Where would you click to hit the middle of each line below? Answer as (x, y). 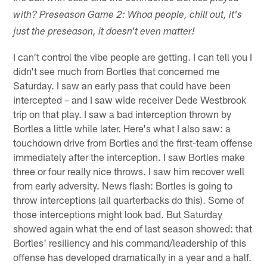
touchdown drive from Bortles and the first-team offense (133, 142)
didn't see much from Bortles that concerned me (117, 71)
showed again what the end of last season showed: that (133, 228)
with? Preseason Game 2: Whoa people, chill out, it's (128, 15)
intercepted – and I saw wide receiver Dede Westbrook (130, 99)
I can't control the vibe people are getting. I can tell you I (133, 56)
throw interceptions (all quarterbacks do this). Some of (129, 199)
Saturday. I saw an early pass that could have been (122, 85)
